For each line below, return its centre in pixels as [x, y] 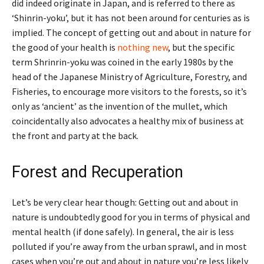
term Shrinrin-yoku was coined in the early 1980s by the [123, 62]
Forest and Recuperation [98, 172]
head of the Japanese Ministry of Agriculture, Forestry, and [129, 76]
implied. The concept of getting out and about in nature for [131, 32]
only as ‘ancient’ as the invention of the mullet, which [120, 106]
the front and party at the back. [75, 135]
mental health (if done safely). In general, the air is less [123, 231]
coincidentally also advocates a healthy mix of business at [128, 121]
